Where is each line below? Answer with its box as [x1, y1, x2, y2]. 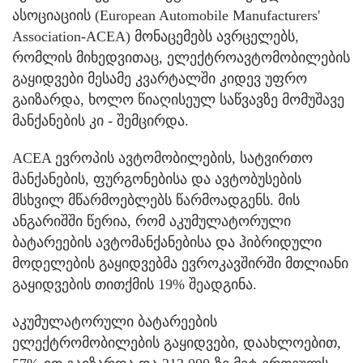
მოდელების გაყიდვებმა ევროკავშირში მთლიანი [12, 254, 348, 271]
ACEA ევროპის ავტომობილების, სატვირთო [12, 149, 313, 166]
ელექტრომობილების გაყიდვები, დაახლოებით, [12, 334, 341, 351]
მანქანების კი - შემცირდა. [12, 112, 189, 129]
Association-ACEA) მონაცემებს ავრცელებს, [12, 28, 299, 45]
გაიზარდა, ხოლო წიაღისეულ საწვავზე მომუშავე [12, 91, 344, 108]
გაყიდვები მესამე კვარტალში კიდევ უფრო [12, 70, 307, 87]
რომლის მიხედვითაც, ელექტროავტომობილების [12, 49, 350, 66]
